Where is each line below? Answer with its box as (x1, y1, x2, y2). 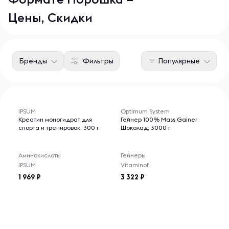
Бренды (19, 56, 47, 65)
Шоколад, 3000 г (121, 124, 171, 131)
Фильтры (83, 56, 113, 65)
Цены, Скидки (8, 10, 93, 25)
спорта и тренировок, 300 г (18, 124, 99, 131)
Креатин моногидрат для (18, 116, 92, 123)
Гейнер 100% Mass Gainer (121, 116, 197, 123)
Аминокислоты (18, 151, 61, 159)
